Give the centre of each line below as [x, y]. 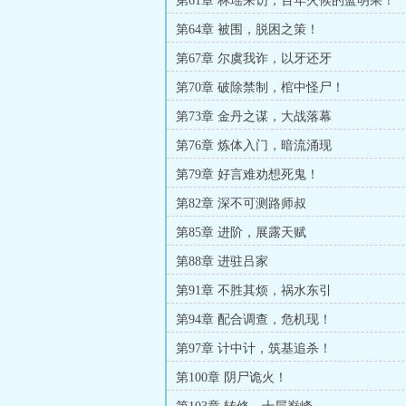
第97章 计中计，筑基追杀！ [254, 348]
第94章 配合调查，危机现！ [254, 319]
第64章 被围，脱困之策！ [247, 29]
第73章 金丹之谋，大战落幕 [254, 116]
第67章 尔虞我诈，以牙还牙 [254, 58]
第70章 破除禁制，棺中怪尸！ [260, 87]
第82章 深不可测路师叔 [241, 203]
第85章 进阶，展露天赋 [241, 232]
